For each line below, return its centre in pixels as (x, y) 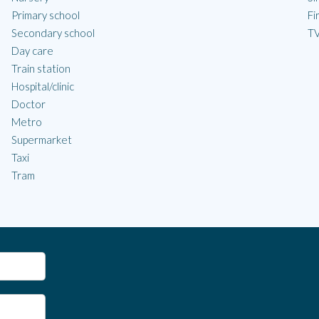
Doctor (28, 104)
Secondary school (53, 33)
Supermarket (42, 140)
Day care (32, 51)
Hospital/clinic (43, 86)
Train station (41, 68)
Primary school (46, 15)
